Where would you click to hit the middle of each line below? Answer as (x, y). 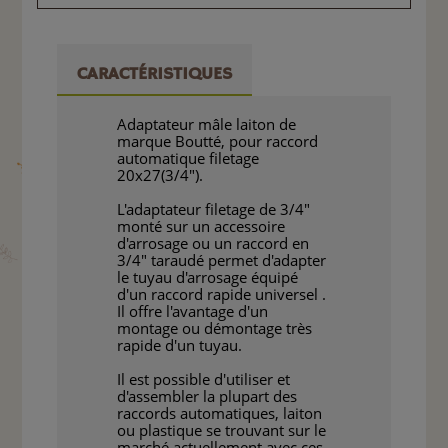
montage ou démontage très (215, 328)
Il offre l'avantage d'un (193, 311)
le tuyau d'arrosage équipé (208, 277)
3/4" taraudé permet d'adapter (222, 260)
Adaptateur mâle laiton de (207, 124)
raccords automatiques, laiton (220, 413)
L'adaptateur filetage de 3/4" (214, 209)
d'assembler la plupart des (207, 396)
